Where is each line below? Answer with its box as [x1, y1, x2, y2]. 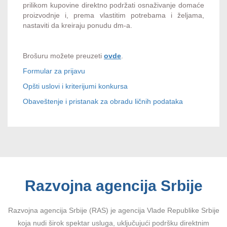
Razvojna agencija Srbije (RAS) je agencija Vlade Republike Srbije [8, 206, 219, 214]
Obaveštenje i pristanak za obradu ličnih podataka [23, 97, 183, 105]
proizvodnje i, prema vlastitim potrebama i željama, [23, 11, 204, 19]
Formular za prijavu [23, 66, 85, 75]
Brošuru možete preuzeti [23, 51, 104, 60]
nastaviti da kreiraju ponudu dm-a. [23, 21, 132, 29]
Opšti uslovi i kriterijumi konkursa [23, 82, 128, 90]
